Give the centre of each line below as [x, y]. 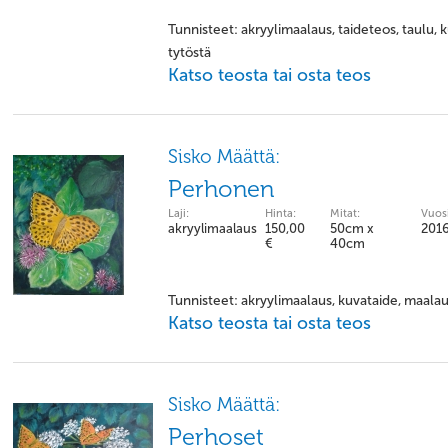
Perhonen [221, 189]
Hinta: [280, 213]
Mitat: [345, 213]
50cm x [352, 228]
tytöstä [189, 52]
